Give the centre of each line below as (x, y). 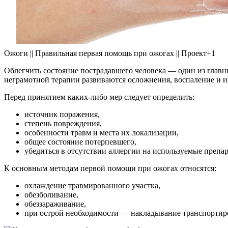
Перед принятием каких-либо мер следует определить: (99, 97)
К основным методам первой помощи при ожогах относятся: (110, 168)
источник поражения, (62, 114)
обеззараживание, (55, 204)
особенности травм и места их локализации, (102, 132)
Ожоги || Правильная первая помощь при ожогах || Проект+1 (110, 53)
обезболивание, (51, 194)
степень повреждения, (63, 123)
